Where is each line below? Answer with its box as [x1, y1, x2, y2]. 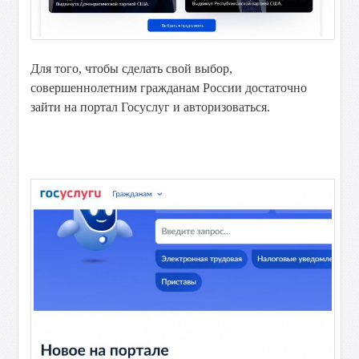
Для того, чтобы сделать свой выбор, [30, 61, 233, 75]
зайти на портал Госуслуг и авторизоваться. [30, 99, 271, 114]
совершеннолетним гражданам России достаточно [30, 80, 308, 95]
